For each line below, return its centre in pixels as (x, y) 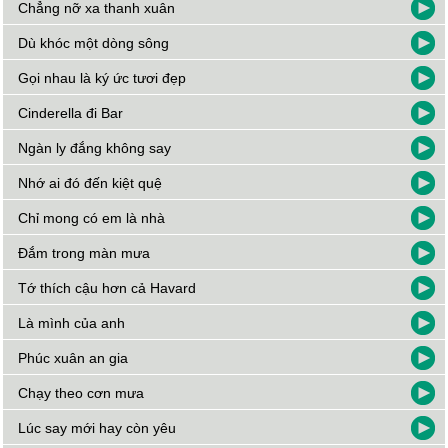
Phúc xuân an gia (73, 358)
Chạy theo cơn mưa (81, 393)
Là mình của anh (72, 323)
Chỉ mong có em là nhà (92, 218)
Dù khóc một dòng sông (94, 43)
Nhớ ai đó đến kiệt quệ (90, 183)
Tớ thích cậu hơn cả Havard (107, 288)
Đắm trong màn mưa (84, 253)
